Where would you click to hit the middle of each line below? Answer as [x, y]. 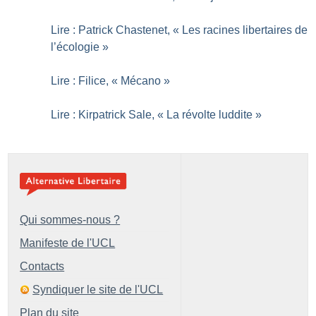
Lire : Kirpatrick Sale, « [108, 115]
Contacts [42, 266]
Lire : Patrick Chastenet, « [115, 30]
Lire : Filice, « [85, 81]
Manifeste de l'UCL [68, 243]
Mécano [141, 81]
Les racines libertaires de [245, 30]
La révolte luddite [210, 115]
